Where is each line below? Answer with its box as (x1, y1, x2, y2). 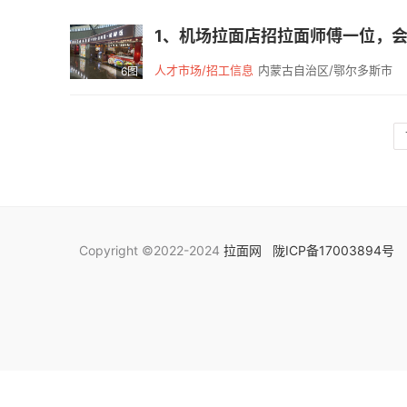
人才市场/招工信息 (154, 63, 253, 77)
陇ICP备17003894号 (273, 243, 394, 258)
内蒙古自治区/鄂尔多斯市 (258, 63, 392, 77)
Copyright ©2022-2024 (79, 243, 223, 258)
